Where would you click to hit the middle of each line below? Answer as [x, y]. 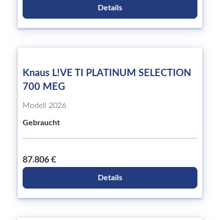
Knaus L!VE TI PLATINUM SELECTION [107, 73]
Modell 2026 [44, 106]
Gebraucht [41, 123]
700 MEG [44, 87]
